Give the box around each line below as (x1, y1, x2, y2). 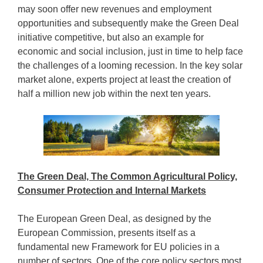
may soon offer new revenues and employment (18, 4, 211, 14)
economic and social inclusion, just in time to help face (18, 46, 243, 56)
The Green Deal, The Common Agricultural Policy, (18, 171, 237, 181)
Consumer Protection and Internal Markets (18, 186, 206, 195)
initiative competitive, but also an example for (18, 32, 204, 42)
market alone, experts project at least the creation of (18, 75, 231, 85)
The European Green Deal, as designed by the (18, 214, 211, 224)
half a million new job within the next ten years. (18, 89, 211, 99)
